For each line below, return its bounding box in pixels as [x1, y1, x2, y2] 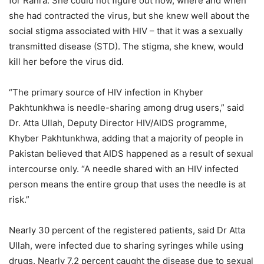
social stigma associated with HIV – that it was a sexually [9, 25, 243, 37]
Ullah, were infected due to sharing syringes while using [9, 240, 243, 252]
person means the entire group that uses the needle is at [9, 179, 246, 190]
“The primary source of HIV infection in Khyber [9, 87, 203, 98]
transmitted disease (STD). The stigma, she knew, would [9, 41, 243, 52]
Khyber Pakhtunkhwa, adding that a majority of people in [9, 133, 243, 144]
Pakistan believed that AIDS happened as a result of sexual [9, 148, 253, 160]
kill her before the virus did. [9, 56, 124, 68]
